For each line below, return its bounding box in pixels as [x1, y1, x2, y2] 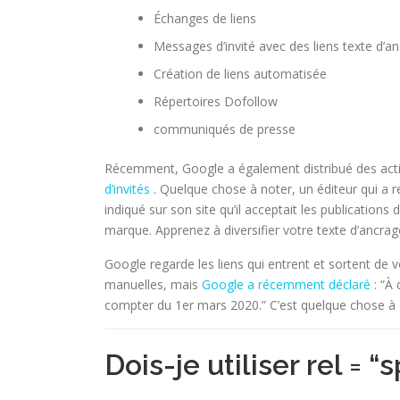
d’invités [104, 180, 150, 197]
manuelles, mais [104, 276, 202, 293]
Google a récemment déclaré [202, 276, 371, 293]
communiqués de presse [154, 121, 296, 137]
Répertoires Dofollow [154, 93, 278, 110]
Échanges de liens [154, 10, 256, 27]
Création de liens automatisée [154, 65, 327, 82]
